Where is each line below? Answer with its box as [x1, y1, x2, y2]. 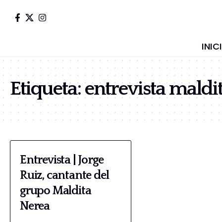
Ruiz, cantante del [20, 169, 109, 182]
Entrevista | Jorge [20, 154, 104, 166]
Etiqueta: [10, 78, 85, 100]
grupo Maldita [20, 184, 91, 197]
